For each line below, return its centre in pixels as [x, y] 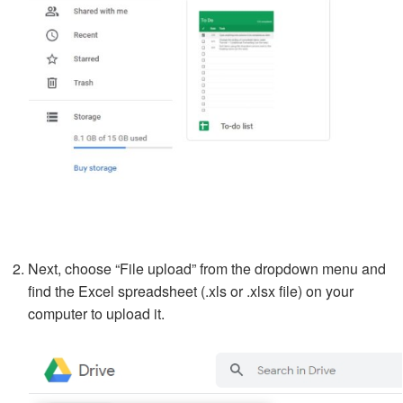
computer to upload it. [96, 314]
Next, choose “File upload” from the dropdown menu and [207, 269]
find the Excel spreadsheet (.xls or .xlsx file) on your [191, 291]
